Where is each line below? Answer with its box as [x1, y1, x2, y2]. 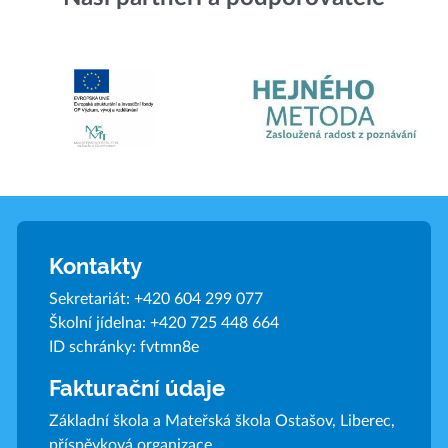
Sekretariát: [48, 290, 134, 307]
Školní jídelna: [48, 314, 150, 331]
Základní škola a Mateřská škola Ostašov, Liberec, [48, 412, 395, 429]
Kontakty [48, 252, 142, 279]
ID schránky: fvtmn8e [48, 338, 199, 355]
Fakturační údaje [48, 374, 225, 401]
